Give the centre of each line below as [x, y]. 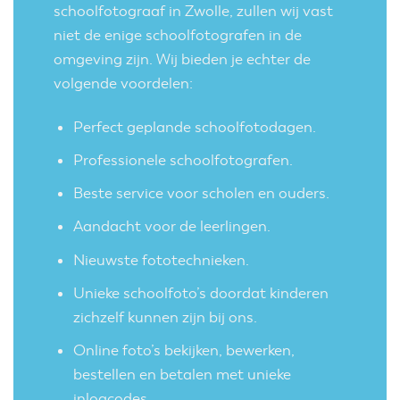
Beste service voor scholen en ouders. [202, 194]
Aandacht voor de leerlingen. [172, 227]
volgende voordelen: [123, 83]
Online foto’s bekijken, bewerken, [184, 351]
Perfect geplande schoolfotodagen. [195, 127]
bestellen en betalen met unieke [183, 375]
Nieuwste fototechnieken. [162, 260]
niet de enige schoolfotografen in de [178, 35]
